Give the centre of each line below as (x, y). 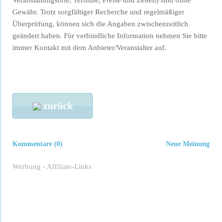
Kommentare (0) (37, 144)
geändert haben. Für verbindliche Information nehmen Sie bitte (110, 36)
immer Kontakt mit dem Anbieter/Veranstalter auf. (89, 48)
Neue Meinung (188, 144)
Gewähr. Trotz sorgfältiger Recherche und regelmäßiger (98, 12)
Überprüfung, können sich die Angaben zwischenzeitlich (100, 24)
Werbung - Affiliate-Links (52, 167)
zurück (56, 106)
